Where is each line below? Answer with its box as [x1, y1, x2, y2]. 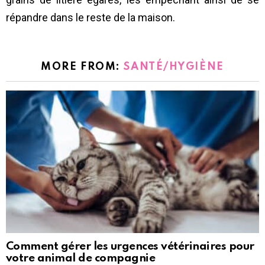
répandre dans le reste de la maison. [6, 11, 175, 24]
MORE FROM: [41, 62, 124, 73]
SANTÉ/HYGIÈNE [124, 62, 224, 73]
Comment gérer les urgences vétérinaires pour [6, 240, 254, 252]
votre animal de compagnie [6, 252, 156, 264]
